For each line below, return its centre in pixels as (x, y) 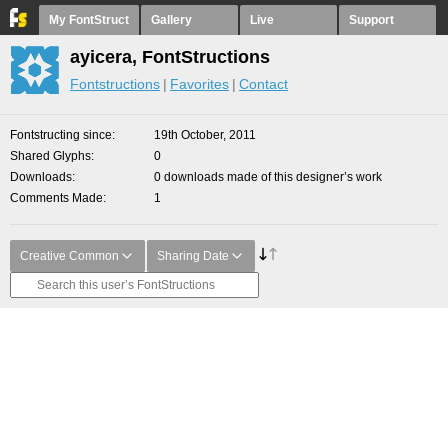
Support (371, 20)
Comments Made (56, 198)
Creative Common (69, 256)
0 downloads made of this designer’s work (268, 177)
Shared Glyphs (50, 156)
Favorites (199, 84)
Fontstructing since (61, 135)
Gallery (171, 20)
